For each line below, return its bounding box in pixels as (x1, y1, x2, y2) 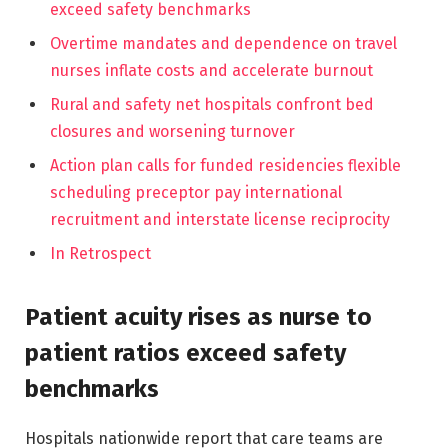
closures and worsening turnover (50, 121, 295, 141)
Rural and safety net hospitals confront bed (50, 94, 374, 114)
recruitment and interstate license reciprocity (50, 209, 390, 229)
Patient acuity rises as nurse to (25, 303, 372, 332)
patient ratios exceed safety (25, 339, 346, 368)
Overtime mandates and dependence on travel (50, 33, 397, 53)
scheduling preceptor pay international (50, 182, 342, 202)
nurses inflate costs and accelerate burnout (50, 60, 373, 80)
